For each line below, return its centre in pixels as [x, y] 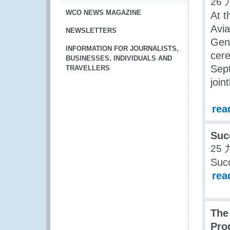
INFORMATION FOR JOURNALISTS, [122, 49]
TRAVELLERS [88, 68]
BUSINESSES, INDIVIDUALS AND [119, 58]
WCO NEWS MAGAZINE [103, 13]
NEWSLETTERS [91, 31]
